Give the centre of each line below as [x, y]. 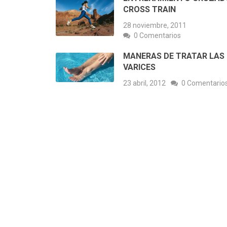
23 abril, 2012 [144, 83]
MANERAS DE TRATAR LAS [174, 56]
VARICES [139, 67]
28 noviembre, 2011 [155, 26]
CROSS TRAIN [149, 10]
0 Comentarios [157, 36]
